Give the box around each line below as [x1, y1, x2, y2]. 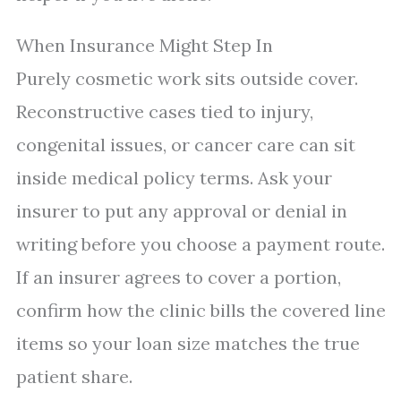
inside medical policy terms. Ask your [16, 166, 332, 189]
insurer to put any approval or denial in [16, 200, 347, 222]
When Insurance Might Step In [16, 34, 273, 56]
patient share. [16, 365, 132, 388]
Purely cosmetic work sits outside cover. [16, 67, 358, 90]
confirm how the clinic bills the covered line [16, 299, 386, 321]
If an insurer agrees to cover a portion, [16, 266, 341, 288]
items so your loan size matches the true [16, 332, 360, 354]
